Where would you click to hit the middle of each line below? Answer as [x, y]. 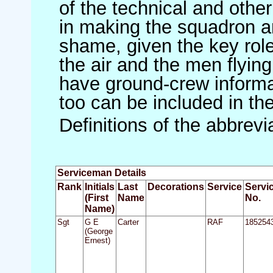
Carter [128, 222]
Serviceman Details [101, 172]
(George [98, 231]
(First [96, 197]
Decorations [175, 186]
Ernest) [97, 240]
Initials [99, 186]
